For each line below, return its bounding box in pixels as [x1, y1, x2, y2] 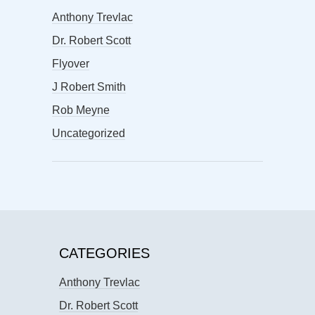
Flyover [52, 58, 89, 70]
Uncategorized [52, 127, 125, 140]
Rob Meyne [52, 104, 110, 117]
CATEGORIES [59, 245, 150, 262]
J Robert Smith [52, 81, 126, 94]
